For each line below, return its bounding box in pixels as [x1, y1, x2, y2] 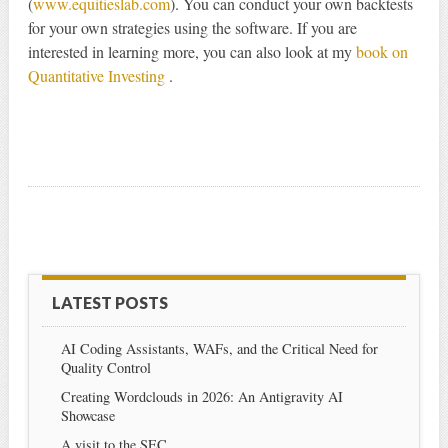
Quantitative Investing [27, 65, 169, 87]
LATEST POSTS [51, 292, 168, 312]
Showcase [60, 405, 115, 425]
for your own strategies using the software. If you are [27, 17, 357, 39]
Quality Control [60, 357, 151, 377]
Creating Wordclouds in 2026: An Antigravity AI [60, 386, 343, 406]
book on [355, 41, 408, 63]
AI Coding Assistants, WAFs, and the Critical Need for [60, 338, 378, 358]
